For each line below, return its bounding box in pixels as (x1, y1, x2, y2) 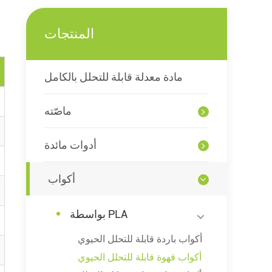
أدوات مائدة (44, 138, 97, 151)
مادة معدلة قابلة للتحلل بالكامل (44, 70, 183, 83)
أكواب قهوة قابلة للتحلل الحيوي (78, 251, 202, 263)
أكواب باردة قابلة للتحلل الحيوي (78, 233, 203, 245)
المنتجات (44, 25, 95, 41)
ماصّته (44, 104, 72, 117)
